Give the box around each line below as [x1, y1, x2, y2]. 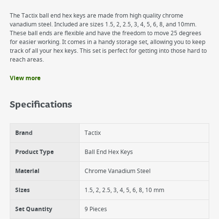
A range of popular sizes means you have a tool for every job [20, 111, 184, 120]
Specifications [10, 100, 72, 110]
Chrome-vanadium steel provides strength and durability [20, 94, 173, 103]
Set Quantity [15, 205, 52, 214]
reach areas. [10, 55, 44, 64]
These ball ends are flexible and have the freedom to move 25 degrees [10, 29, 201, 38]
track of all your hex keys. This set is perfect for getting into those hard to [10, 46, 207, 55]
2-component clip [20, 103, 66, 111]
